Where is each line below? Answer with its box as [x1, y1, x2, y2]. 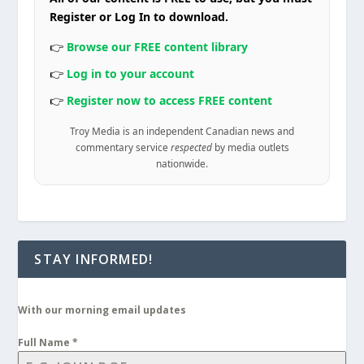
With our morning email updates [18, 303, 187, 318]
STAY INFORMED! [34, 250, 154, 269]
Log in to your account [67, 66, 195, 82]
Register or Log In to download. [50, 9, 229, 25]
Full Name [18, 336, 73, 350]
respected [170, 141, 212, 154]
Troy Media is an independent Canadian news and [70, 124, 294, 138]
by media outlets [211, 141, 289, 154]
